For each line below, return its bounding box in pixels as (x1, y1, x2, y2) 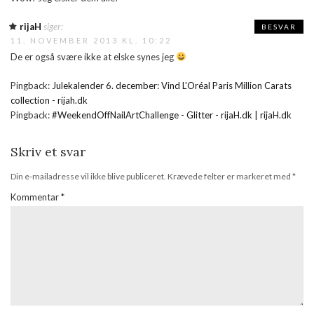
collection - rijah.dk (11, 95, 88, 107)
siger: (43, 21, 63, 33)
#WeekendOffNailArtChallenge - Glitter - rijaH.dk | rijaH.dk (52, 109, 292, 121)
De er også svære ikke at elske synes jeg (11, 51, 176, 63)
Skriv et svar (11, 144, 86, 161)
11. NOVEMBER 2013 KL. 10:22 (11, 36, 172, 46)
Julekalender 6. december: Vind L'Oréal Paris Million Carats (52, 80, 292, 92)
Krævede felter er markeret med (168, 171, 292, 182)
